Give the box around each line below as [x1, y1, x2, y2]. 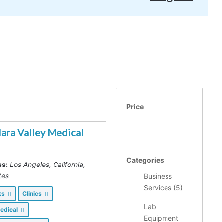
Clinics [22, 189, 45, 197]
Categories [126, 155, 164, 164]
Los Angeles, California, [10, 160, 85, 168]
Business [144, 171, 172, 180]
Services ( [144, 183, 176, 192]
